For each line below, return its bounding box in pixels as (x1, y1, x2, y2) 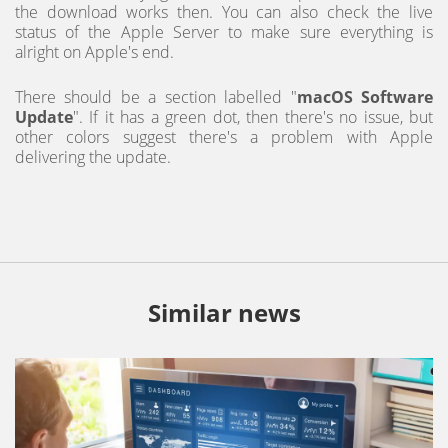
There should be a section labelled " (15, 86, 297, 109)
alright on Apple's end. (15, 41, 174, 64)
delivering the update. (15, 146, 171, 169)
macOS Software (296, 86, 434, 109)
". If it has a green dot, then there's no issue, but (73, 106, 433, 129)
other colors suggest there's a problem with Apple (15, 126, 433, 149)
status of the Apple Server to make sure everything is (15, 21, 433, 44)
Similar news (147, 296, 301, 330)
